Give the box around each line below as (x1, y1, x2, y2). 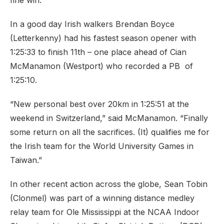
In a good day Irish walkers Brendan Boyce (10, 19, 174, 29)
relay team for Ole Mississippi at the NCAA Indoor (10, 207, 199, 217)
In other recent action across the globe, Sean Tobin (10, 179, 207, 189)
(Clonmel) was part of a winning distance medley (10, 193, 194, 203)
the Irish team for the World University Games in (10, 141, 193, 151)
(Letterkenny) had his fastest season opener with (10, 33, 196, 43)
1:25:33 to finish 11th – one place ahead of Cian (10, 47, 186, 57)
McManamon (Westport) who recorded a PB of (10, 61, 193, 71)
